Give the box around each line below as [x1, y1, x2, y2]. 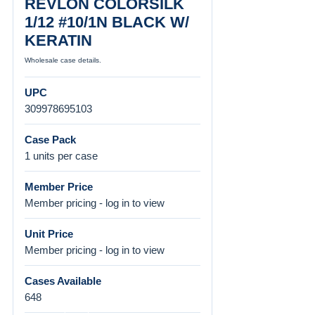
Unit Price [25, 228, 73, 240]
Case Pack [25, 134, 76, 146]
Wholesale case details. [25, 56, 101, 64]
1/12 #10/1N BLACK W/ [25, 13, 189, 31]
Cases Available [25, 275, 101, 287]
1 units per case [25, 150, 98, 162]
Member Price [25, 181, 93, 193]
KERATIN [25, 32, 92, 49]
